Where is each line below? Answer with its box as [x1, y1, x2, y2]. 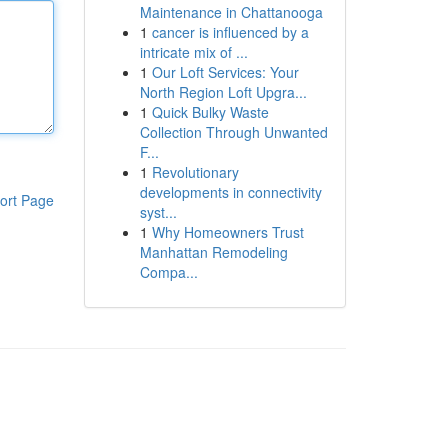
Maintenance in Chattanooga [139, 2, 323, 22]
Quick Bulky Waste [151, 102, 269, 122]
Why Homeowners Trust [151, 222, 304, 242]
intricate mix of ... [139, 42, 248, 62]
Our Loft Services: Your [151, 62, 299, 82]
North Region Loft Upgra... [139, 82, 307, 102]
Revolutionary [151, 162, 239, 182]
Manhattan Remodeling [139, 242, 288, 262]
